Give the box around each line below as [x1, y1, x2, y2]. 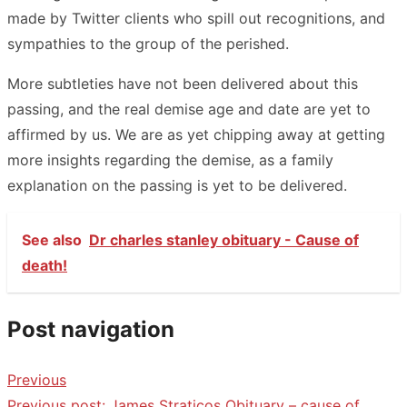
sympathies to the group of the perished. [7, 34, 289, 53]
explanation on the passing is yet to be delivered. [7, 175, 347, 194]
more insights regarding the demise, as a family [7, 150, 333, 169]
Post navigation [7, 315, 174, 342]
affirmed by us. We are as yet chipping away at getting [7, 124, 385, 144]
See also [22, 230, 82, 249]
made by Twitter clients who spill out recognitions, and [7, 8, 385, 27]
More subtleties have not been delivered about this [7, 74, 358, 93]
